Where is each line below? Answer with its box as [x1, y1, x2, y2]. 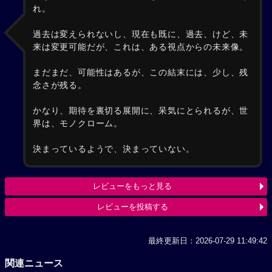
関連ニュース [5, 257, 63, 269]
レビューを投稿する [97, 202, 168, 211]
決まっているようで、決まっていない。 [33, 144, 195, 154]
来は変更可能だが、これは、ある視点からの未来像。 [33, 42, 249, 52]
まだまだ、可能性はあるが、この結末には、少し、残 [33, 68, 249, 77]
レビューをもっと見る [93, 182, 172, 191]
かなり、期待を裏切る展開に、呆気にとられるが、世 [33, 106, 249, 115]
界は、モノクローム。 [33, 119, 123, 128]
